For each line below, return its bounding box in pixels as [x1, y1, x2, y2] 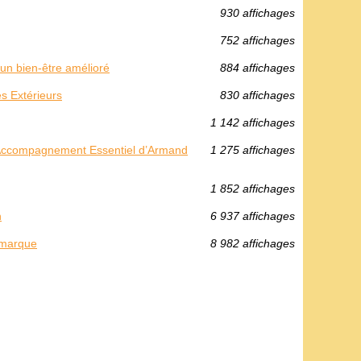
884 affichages [220, 61, 295, 74]
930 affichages [220, 6, 295, 19]
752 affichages [220, 34, 295, 47]
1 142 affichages [210, 116, 295, 129]
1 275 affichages [210, 143, 295, 156]
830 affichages [220, 89, 295, 102]
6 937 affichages [210, 210, 295, 222]
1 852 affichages [210, 182, 295, 195]
